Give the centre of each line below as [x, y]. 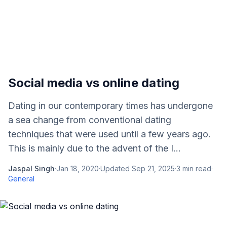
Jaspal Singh [31, 168]
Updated [116, 168]
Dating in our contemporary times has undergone [110, 106]
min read [196, 168]
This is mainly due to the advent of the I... [94, 148]
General [21, 179]
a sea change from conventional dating [90, 120]
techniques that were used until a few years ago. [109, 134]
